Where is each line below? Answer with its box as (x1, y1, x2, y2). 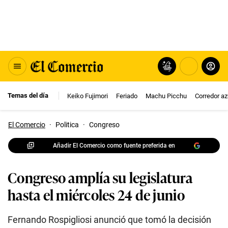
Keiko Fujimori (67, 92, 108, 100)
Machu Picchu (146, 92, 187, 100)
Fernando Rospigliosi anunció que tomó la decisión (8, 214, 211, 225)
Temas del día (8, 92, 48, 99)
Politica (55, 121, 79, 129)
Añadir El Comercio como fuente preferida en (53, 141, 175, 149)
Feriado (116, 92, 137, 100)
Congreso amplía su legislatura (8, 166, 192, 187)
